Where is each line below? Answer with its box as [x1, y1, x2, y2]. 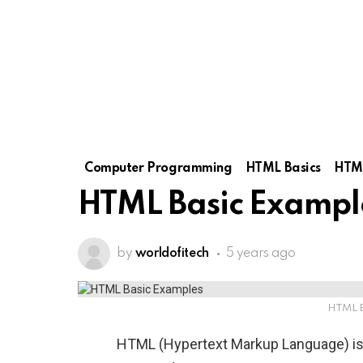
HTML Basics [245, 162, 321, 175]
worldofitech [135, 247, 209, 260]
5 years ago [225, 247, 296, 260]
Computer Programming [84, 162, 233, 175]
